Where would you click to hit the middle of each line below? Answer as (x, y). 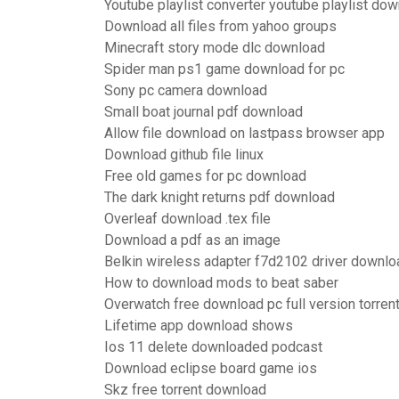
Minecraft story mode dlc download (215, 48)
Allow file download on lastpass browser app (244, 133)
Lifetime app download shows (199, 326)
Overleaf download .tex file (187, 219)
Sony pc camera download (186, 90)
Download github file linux (184, 155)
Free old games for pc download (205, 176)
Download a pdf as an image (192, 240)
